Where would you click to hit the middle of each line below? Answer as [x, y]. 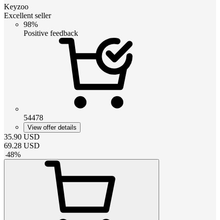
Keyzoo [16, 6]
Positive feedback [51, 33]
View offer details [52, 127]
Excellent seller [27, 15]
